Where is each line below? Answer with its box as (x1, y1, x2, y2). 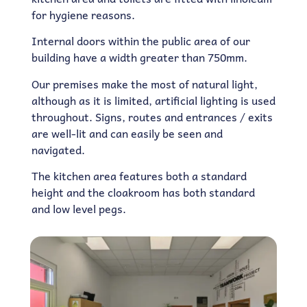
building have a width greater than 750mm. (31, 48, 247, 66)
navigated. (31, 140, 85, 158)
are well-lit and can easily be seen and (31, 123, 223, 142)
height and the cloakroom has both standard (31, 183, 255, 201)
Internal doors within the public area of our (31, 32, 250, 50)
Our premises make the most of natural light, (31, 74, 258, 93)
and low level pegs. (31, 199, 126, 218)
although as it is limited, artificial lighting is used (31, 90, 275, 109)
